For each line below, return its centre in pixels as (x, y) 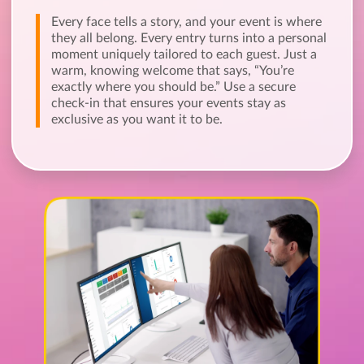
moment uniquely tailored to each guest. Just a (184, 54)
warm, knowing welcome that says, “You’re (173, 70)
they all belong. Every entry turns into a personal (189, 38)
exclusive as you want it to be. (137, 119)
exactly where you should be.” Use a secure (173, 87)
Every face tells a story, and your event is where (186, 22)
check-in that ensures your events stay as (169, 103)
